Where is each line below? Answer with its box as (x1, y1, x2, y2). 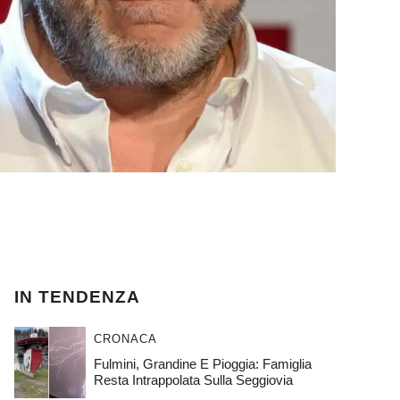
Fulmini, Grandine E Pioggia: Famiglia (93, 356, 312, 372)
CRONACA (93, 332, 157, 346)
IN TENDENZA (14, 287, 140, 307)
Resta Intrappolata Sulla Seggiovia (93, 372, 293, 388)
